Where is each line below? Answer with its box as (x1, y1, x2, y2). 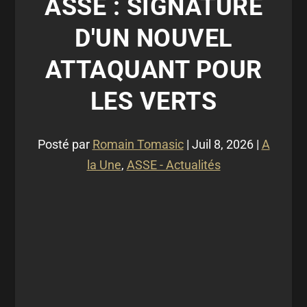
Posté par (37, 137, 93, 151)
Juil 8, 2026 (191, 137, 254, 151)
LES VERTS (90, 87, 217, 116)
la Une (86, 158, 121, 172)
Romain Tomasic (92, 137, 184, 151)
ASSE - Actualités (126, 158, 221, 172)
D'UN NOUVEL (75, 24, 232, 53)
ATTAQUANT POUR (45, 56, 262, 84)
